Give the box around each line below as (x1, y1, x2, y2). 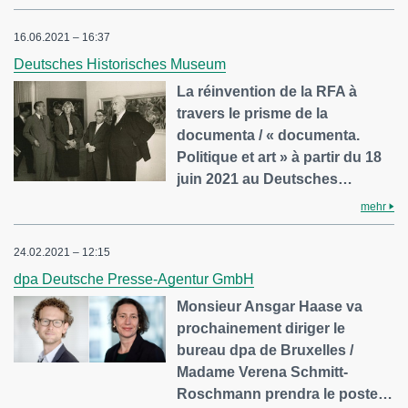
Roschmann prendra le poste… (177, 386, 393, 403)
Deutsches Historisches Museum (14, 56, 226, 73)
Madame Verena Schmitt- (177, 364, 349, 381)
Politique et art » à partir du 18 (177, 149, 382, 166)
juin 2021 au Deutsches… (177, 171, 353, 188)
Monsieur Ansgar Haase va (177, 299, 363, 315)
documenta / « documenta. (177, 127, 361, 144)
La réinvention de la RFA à (177, 84, 358, 100)
